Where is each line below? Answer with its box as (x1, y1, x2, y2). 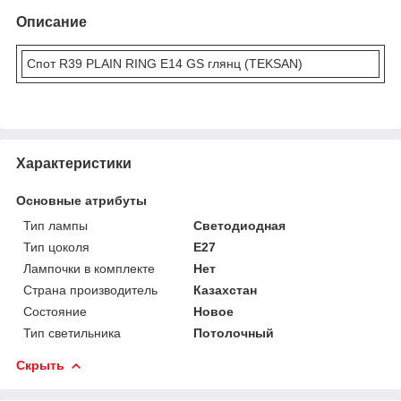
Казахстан (193, 282, 258, 297)
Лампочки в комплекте (23, 260, 155, 276)
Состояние (23, 303, 87, 319)
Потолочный (193, 325, 275, 340)
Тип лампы (23, 218, 88, 233)
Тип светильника (23, 325, 121, 340)
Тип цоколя (23, 239, 90, 254)
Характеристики (16, 155, 132, 171)
